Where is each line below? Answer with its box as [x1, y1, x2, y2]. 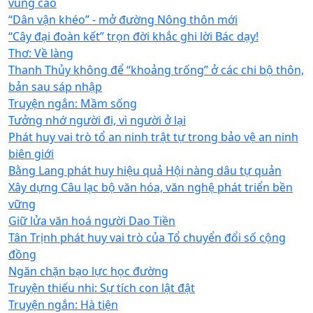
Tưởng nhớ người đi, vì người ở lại [8, 112, 186, 128]
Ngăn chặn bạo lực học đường [8, 263, 168, 279]
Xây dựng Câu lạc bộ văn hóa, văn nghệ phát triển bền [8, 179, 293, 195]
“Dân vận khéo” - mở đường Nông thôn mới [8, 11, 238, 27]
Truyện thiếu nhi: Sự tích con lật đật [8, 279, 195, 296]
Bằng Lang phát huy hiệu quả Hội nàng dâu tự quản [8, 162, 282, 178]
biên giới [8, 145, 54, 161]
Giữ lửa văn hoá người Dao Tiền [8, 212, 175, 228]
